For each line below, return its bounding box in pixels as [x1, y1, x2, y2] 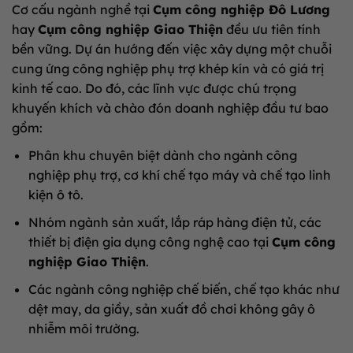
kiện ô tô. [28, 186, 84, 203]
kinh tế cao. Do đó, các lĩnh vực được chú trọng [12, 80, 296, 96]
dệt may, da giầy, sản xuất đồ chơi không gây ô [28, 300, 315, 317]
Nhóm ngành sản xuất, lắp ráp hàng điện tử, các [28, 214, 321, 230]
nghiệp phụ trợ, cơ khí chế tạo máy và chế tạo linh [28, 166, 331, 183]
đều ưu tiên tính [223, 20, 321, 37]
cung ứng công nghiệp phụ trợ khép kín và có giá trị [12, 60, 324, 76]
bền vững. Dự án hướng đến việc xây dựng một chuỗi [12, 40, 332, 57]
